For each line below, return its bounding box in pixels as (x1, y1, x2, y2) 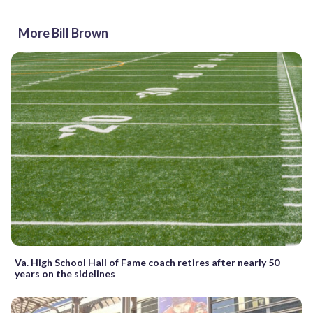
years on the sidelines (15, 267, 115, 279)
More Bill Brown (18, 24, 108, 41)
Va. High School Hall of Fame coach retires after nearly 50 (15, 256, 279, 268)
